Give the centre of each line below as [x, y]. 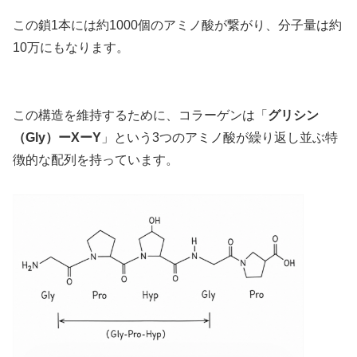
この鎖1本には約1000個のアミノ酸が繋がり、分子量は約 [177, 25]
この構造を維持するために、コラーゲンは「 [140, 116]
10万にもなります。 [71, 48]
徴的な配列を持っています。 [96, 160]
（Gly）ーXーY [57, 138]
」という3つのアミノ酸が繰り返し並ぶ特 [220, 138]
